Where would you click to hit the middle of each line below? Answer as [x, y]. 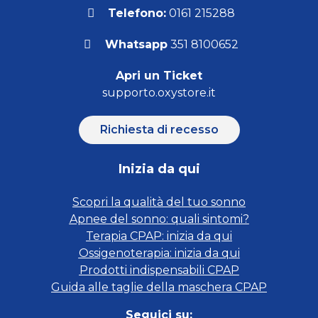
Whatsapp [136, 45]
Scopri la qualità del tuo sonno [159, 202]
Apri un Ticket [159, 76]
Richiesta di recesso [159, 130]
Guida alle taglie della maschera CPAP [159, 287]
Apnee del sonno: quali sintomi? [159, 219]
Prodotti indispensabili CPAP [159, 270]
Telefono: [137, 13]
